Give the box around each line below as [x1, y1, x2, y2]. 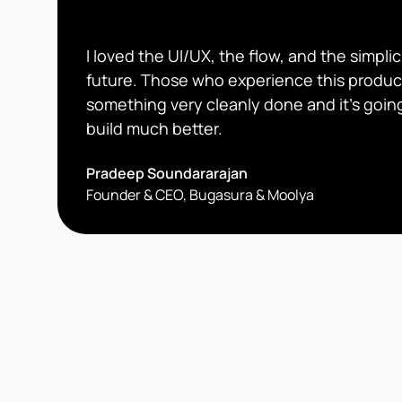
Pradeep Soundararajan [86, 163, 248, 183]
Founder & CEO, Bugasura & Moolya [86, 185, 314, 205]
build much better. [86, 118, 223, 139]
